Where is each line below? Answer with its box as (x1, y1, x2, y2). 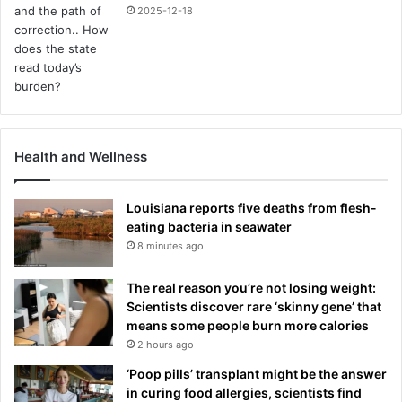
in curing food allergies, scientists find (127, 384, 362, 400)
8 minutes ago (137, 239, 204, 252)
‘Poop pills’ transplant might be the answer (127, 365, 387, 381)
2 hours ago (137, 337, 194, 351)
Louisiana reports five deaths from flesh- (127, 199, 377, 215)
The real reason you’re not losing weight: (127, 279, 376, 295)
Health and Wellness (14, 147, 147, 165)
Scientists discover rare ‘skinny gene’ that (127, 298, 381, 314)
